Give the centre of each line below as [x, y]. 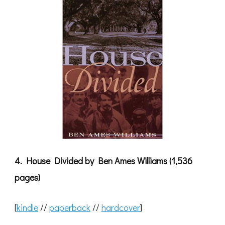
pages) [27, 178]
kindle [27, 208]
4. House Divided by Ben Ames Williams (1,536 [103, 161]
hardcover [121, 208]
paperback [70, 208]
